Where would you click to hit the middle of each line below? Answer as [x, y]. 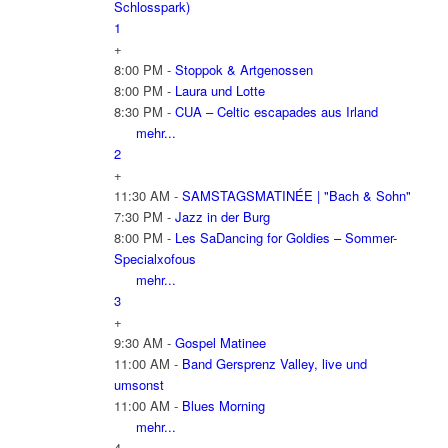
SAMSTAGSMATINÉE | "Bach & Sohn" [296, 196]
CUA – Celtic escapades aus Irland [276, 112]
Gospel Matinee [220, 343]
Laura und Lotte [219, 91]
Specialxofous [154, 259]
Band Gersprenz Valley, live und [274, 364]
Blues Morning [223, 406]
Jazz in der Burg [222, 217]
